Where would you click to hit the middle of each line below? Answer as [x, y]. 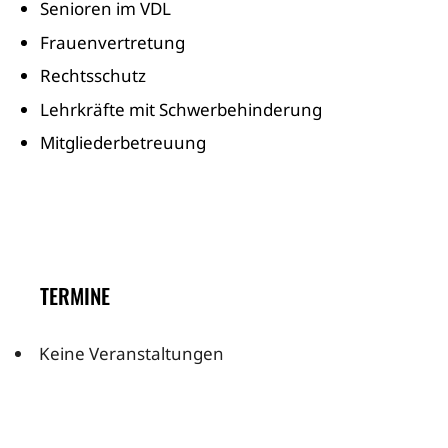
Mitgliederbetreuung [123, 142]
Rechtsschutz [93, 75]
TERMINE [75, 295]
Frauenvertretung [112, 42]
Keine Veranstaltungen [131, 353]
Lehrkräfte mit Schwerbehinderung [181, 109]
